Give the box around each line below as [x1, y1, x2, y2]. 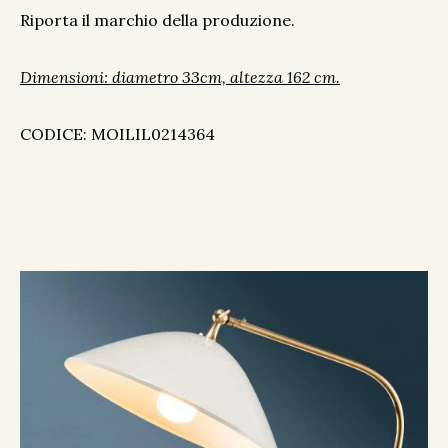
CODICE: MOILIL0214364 [20, 124, 215, 144]
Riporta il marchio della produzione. [20, 10, 295, 30]
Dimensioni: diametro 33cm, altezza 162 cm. [20, 67, 340, 87]
